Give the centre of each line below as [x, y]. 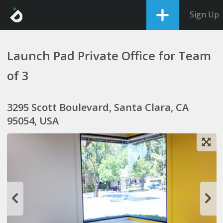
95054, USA [33, 121]
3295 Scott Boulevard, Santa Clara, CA [98, 107]
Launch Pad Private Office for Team [109, 56]
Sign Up [204, 14]
